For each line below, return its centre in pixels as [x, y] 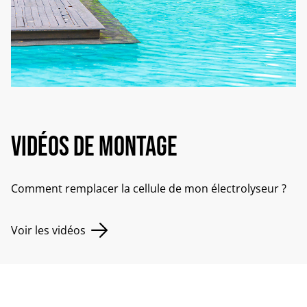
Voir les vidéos [48, 230]
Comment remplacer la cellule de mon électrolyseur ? [149, 188]
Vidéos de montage [94, 147]
